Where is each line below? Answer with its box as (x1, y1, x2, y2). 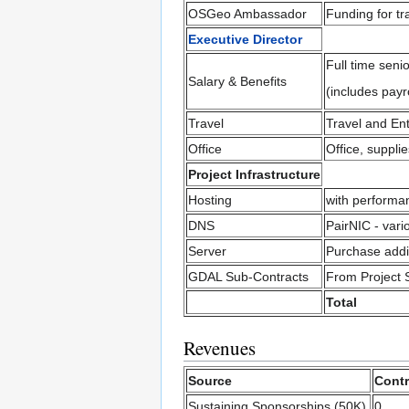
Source (188, 373, 232, 389)
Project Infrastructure (188, 167, 320, 182)
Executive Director (188, 32, 302, 47)
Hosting (188, 193, 232, 207)
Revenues (184, 335, 256, 361)
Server (188, 244, 226, 258)
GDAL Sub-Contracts (188, 269, 309, 284)
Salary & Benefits (188, 74, 287, 89)
